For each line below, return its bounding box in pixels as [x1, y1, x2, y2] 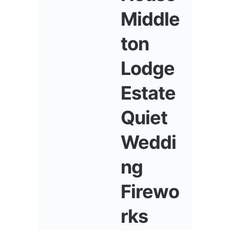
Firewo [121, 180, 179, 203]
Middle [121, 8, 180, 30]
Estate [121, 82, 176, 104]
